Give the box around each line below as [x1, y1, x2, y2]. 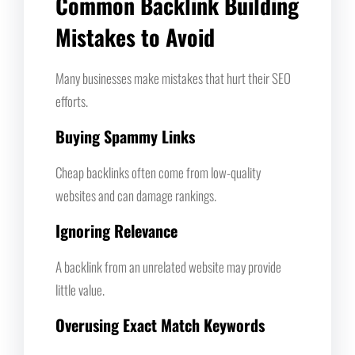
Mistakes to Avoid [55, 20, 215, 53]
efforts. [55, 90, 88, 111]
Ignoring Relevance [55, 218, 177, 242]
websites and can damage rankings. [55, 185, 216, 205]
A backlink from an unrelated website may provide [55, 256, 281, 277]
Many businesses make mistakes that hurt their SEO [55, 67, 291, 88]
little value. [55, 279, 105, 300]
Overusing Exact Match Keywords [55, 312, 265, 337]
